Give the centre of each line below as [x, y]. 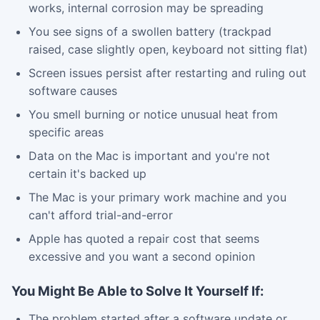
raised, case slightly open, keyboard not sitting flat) [168, 49]
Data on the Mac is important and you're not [149, 155]
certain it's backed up [87, 173]
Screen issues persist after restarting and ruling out [167, 72]
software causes [73, 90]
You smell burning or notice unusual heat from [153, 114]
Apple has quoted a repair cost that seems [144, 238]
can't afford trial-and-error [101, 215]
